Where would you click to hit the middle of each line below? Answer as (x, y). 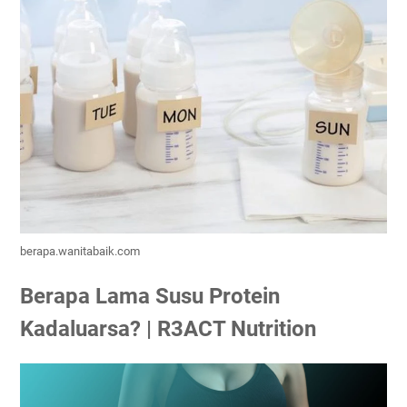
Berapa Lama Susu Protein (150, 296)
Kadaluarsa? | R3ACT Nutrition (168, 328)
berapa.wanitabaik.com (80, 251)
